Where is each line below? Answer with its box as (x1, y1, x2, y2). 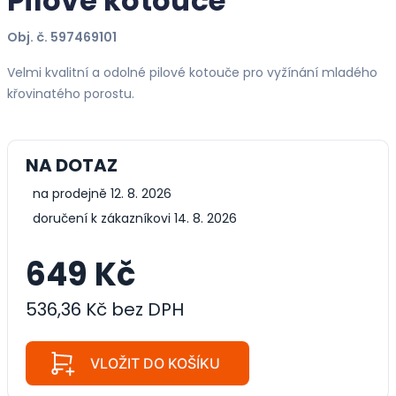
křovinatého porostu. (7, 84, 134, 103)
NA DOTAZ (26, 152, 118, 178)
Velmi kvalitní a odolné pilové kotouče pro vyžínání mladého (7, 63, 377, 81)
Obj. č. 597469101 (7, 27, 117, 46)
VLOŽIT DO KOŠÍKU (90, 354, 220, 372)
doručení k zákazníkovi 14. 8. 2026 (33, 209, 237, 227)
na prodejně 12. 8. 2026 (33, 184, 171, 202)
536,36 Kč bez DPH (26, 296, 184, 322)
